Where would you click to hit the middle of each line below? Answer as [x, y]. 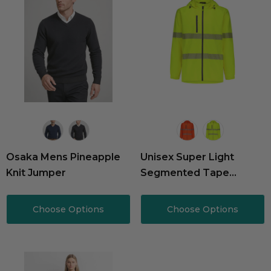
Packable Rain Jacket [194, 189]
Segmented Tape [185, 173]
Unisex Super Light [187, 157]
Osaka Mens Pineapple [63, 157]
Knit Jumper [36, 173]
